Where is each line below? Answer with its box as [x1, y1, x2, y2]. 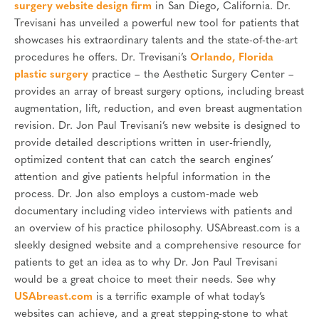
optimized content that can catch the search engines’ [14, 155, 273, 167]
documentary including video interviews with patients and [14, 206, 293, 218]
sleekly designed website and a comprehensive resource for [14, 241, 301, 252]
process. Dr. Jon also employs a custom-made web [14, 189, 258, 201]
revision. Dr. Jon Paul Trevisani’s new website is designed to [14, 121, 300, 132]
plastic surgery [14, 70, 88, 81]
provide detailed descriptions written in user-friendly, [14, 138, 271, 150]
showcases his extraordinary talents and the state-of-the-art [14, 36, 298, 47]
